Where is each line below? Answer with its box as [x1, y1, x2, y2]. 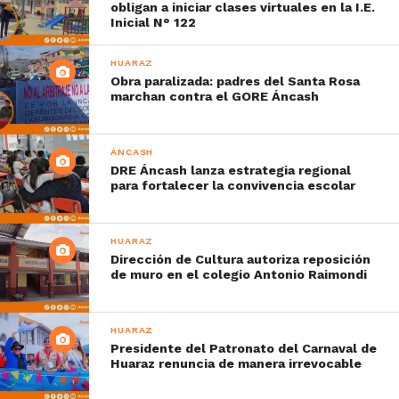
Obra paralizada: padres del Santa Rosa [110, 74, 361, 88]
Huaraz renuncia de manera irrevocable [110, 356, 362, 370]
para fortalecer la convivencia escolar [110, 178, 356, 192]
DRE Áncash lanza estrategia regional [110, 163, 352, 177]
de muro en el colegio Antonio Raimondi [110, 267, 368, 281]
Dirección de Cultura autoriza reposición [110, 252, 371, 266]
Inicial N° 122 [110, 15, 197, 29]
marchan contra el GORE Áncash [110, 89, 320, 103]
